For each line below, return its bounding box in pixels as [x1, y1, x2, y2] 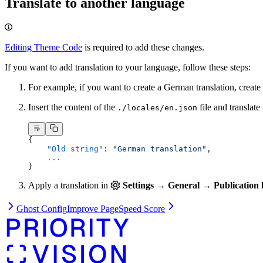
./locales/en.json [117, 103, 197, 113]
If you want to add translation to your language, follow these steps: [5, 62, 251, 73]
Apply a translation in [28, 180, 110, 190]
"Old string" [28, 144, 103, 153]
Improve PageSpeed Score [67, 203, 165, 214]
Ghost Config [16, 203, 67, 214]
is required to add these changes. [82, 42, 204, 53]
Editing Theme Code [5, 42, 82, 53]
